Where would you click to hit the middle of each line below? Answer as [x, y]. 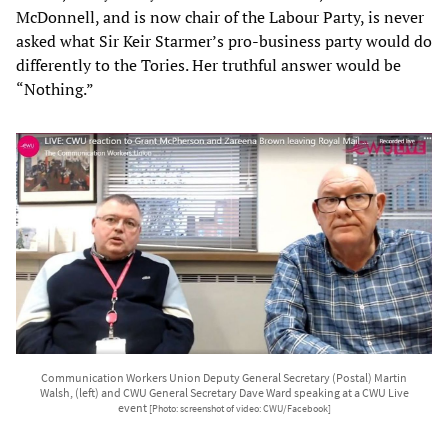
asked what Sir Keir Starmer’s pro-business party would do [224, 40]
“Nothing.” [55, 88]
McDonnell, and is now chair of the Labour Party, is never [220, 16]
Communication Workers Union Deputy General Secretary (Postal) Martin [224, 378]
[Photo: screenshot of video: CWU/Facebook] [239, 409]
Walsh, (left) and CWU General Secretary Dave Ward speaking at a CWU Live [224, 393]
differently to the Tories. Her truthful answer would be [208, 64]
